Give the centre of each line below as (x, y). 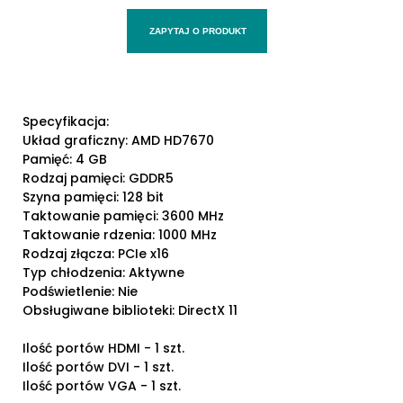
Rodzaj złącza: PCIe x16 (96, 254)
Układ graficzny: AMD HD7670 (118, 141)
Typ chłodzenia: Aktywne (103, 273)
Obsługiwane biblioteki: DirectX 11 (130, 311)
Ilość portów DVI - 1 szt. (98, 367)
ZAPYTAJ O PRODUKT (198, 31)
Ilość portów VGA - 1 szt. (102, 386)
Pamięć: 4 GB (65, 160)
